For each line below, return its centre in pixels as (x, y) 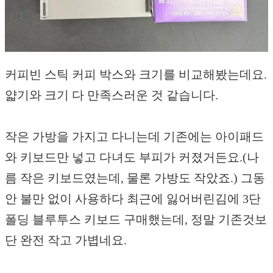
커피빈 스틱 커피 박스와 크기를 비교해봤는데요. (136, 74)
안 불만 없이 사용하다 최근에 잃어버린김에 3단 (133, 198)
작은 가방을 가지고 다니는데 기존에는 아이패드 (134, 136)
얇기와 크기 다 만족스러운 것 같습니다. (112, 95)
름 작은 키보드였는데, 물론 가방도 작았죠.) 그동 (135, 178)
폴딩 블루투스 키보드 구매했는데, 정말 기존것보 (136, 219)
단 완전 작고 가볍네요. (66, 240)
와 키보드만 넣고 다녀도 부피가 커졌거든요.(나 (132, 157)
